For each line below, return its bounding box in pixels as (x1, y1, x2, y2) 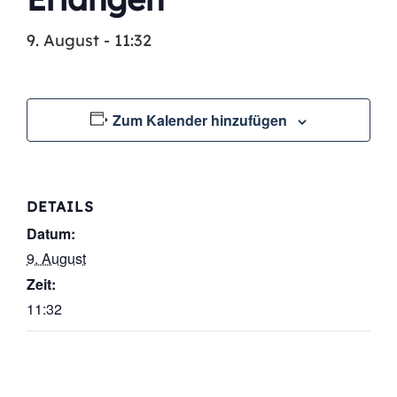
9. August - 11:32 (27, 30, 152, 51)
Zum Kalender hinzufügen (113, 110, 288, 130)
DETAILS (27, 198, 94, 215)
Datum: (27, 223, 75, 244)
